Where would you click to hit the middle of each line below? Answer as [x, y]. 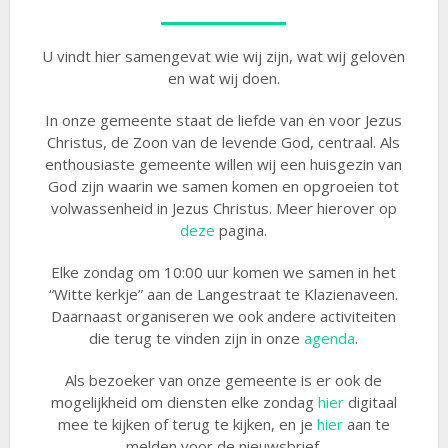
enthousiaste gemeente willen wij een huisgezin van [224, 164]
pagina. [241, 230]
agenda [330, 338]
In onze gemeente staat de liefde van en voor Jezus [224, 120]
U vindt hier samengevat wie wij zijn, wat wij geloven [224, 56]
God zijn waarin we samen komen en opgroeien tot [224, 186]
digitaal [370, 402]
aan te [366, 424]
